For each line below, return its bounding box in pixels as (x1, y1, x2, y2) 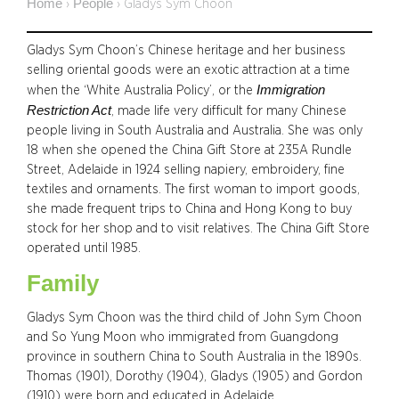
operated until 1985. (27, 240, 141, 255)
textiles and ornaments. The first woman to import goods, (27, 182, 360, 196)
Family (27, 270, 99, 296)
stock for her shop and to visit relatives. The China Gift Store (27, 221, 370, 235)
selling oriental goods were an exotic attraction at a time (27, 62, 350, 77)
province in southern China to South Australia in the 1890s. (27, 349, 362, 363)
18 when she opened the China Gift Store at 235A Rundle (27, 142, 352, 157)
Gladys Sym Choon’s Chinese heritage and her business (27, 43, 346, 57)
